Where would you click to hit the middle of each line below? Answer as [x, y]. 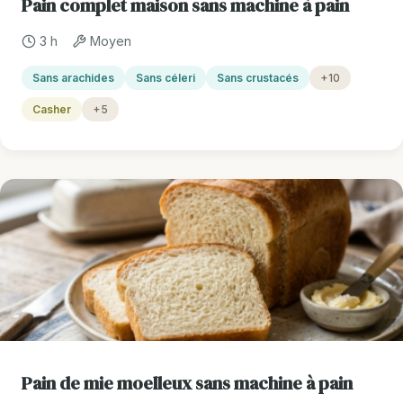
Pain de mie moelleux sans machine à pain [187, 384]
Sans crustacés [258, 78]
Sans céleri [166, 78]
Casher [52, 110]
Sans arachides [73, 78]
